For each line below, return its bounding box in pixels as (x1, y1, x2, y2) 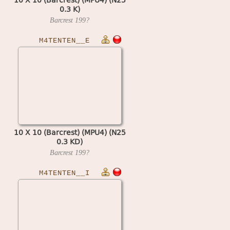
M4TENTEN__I (39, 169, 90, 177)
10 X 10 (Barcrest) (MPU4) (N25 (13, 126, 126, 138)
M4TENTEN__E (39, 36, 90, 45)
